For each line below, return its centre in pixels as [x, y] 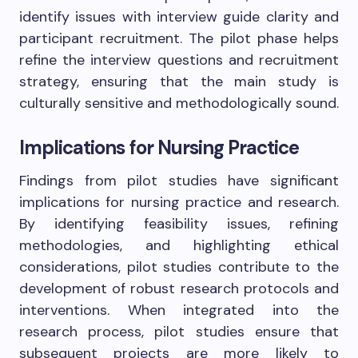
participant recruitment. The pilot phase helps [179, 39]
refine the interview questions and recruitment [179, 60]
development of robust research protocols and [179, 289]
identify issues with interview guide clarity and [179, 17]
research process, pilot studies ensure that [179, 332]
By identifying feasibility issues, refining [179, 224]
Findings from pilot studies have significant [179, 181]
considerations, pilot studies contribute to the [179, 267]
